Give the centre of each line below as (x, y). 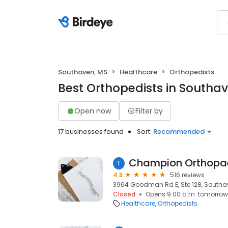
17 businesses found (91, 132)
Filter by (149, 111)
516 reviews (187, 175)
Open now (93, 111)
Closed (124, 194)
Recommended (179, 132)
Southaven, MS (83, 72)
